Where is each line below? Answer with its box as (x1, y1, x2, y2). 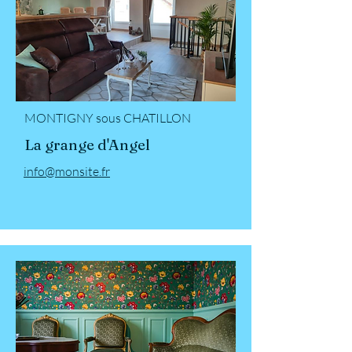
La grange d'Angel (24, 134, 150, 154)
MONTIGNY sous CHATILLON (24, 109, 191, 126)
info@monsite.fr (24, 163, 110, 179)
